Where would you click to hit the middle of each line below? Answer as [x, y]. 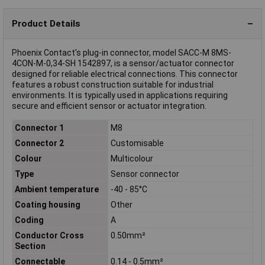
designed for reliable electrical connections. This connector [125, 74]
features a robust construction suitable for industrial [113, 85]
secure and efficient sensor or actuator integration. [109, 106]
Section [30, 246]
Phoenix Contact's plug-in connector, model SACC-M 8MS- [122, 53]
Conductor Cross [49, 235]
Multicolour [132, 158]
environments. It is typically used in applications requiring [120, 96]
